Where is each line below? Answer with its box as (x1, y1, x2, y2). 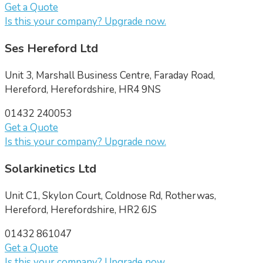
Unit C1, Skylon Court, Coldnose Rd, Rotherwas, (5, 188, 216, 203)
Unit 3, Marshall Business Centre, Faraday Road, (5, 68, 215, 82)
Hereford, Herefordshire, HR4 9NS (5, 82, 161, 96)
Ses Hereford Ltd (5, 41, 98, 57)
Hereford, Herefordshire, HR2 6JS (5, 203, 157, 217)
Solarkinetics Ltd (5, 160, 96, 177)
